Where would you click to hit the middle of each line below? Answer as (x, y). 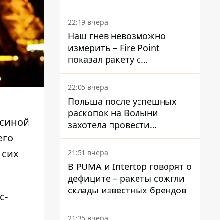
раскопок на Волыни (113, 113)
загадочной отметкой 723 (124, 71)
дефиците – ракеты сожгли (126, 178)
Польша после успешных (122, 101)
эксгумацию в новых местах (129, 137)
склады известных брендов (127, 190)
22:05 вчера (88, 87)
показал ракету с (104, 59)
